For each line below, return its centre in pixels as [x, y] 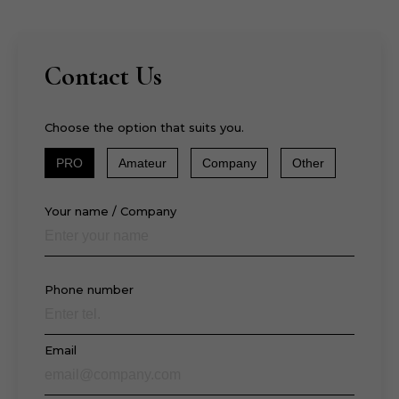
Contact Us [103, 76]
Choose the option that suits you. [144, 127]
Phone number [89, 289]
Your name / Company [110, 211]
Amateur [142, 163]
